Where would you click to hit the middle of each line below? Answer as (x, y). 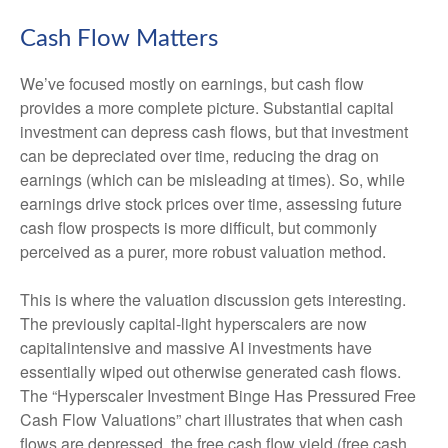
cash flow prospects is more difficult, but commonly (198, 228)
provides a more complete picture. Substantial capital (207, 108)
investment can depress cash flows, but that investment (214, 132)
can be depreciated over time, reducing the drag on (199, 156)
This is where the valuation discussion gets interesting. (213, 300)
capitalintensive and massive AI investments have (196, 348)
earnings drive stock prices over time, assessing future (211, 204)
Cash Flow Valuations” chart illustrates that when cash (211, 420)
